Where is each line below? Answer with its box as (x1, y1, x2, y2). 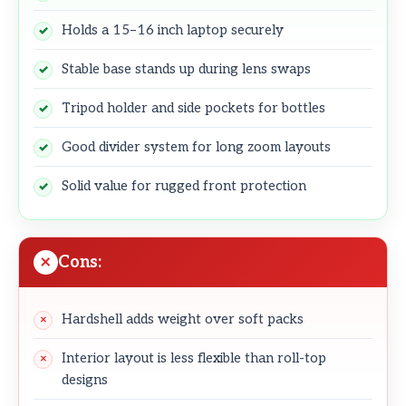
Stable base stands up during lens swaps (62, 61, 311, 78)
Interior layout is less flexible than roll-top (62, 350, 326, 367)
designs (62, 372, 108, 389)
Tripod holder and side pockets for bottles (62, 100, 325, 117)
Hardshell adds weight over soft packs (62, 311, 304, 328)
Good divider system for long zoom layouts (62, 139, 331, 156)
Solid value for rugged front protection (62, 178, 306, 195)
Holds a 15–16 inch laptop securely (62, 22, 284, 39)
